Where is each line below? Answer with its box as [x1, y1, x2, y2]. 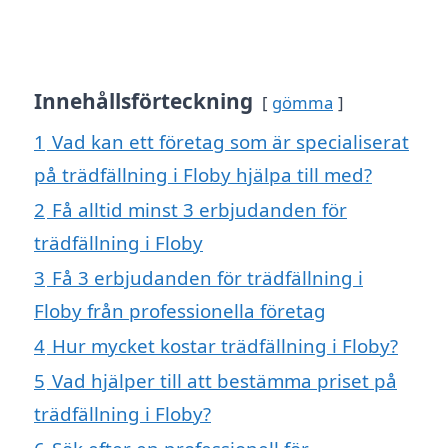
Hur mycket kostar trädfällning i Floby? [52, 332, 398, 358]
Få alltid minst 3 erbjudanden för [52, 196, 347, 222]
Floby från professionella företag [34, 297, 326, 323]
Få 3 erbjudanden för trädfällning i [52, 264, 363, 290]
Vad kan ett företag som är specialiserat [52, 128, 409, 154]
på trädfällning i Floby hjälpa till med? [34, 161, 372, 187]
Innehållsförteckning [34, 86, 253, 115]
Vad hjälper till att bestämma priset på [52, 367, 397, 393]
